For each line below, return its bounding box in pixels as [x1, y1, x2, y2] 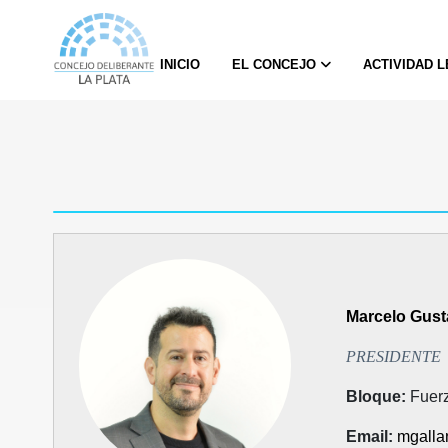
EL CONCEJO [231, 57, 320, 72]
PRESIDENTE [346, 348, 442, 366]
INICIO [159, 57, 200, 72]
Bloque [346, 388, 402, 406]
